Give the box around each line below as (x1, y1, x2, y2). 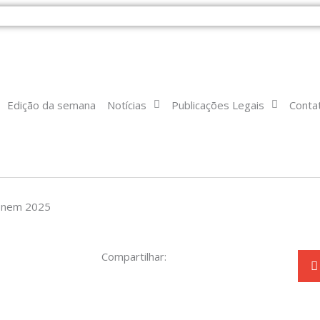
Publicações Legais (171, 97, 264, 112)
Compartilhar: (101, 249, 166, 264)
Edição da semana (6, 97, 96, 112)
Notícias (106, 97, 146, 112)
